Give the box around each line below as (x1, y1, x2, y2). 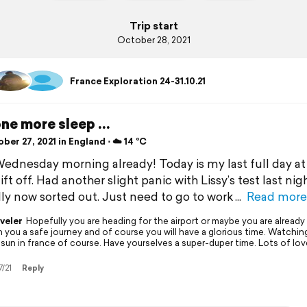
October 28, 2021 (116, 33, 191, 47)
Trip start (129, 18, 178, 33)
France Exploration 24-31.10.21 (69, 74, 206, 88)
